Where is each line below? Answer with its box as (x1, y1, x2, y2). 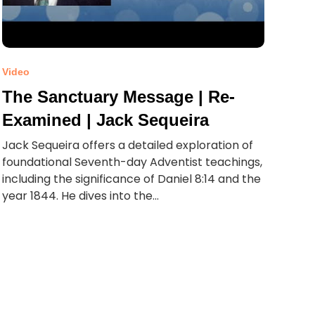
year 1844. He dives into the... (1, 188, 159, 204)
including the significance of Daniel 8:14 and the (1, 171, 261, 187)
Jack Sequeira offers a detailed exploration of (1, 137, 253, 153)
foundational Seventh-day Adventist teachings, (1, 154, 262, 170)
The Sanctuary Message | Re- (1, 87, 235, 106)
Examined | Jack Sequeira (1, 110, 209, 129)
